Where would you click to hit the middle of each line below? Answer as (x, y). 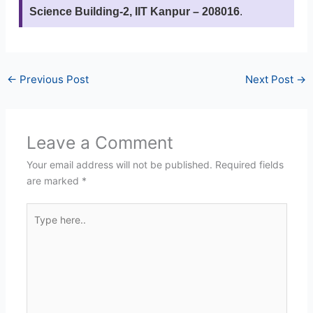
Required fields (249, 165)
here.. (38, 227)
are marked (54, 181)
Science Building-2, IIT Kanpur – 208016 (134, 12)
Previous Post (52, 80)
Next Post (271, 80)
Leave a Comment (100, 143)
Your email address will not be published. (119, 165)
